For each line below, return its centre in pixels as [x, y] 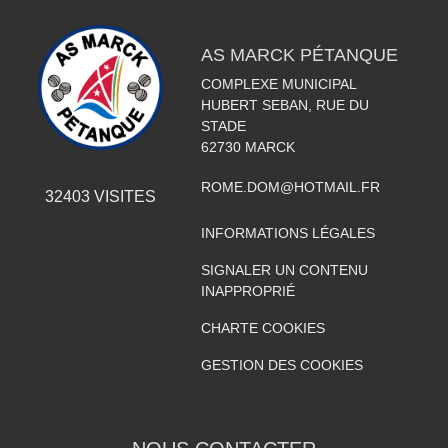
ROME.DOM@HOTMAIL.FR [290, 187]
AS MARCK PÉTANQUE [299, 55]
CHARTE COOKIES [262, 328]
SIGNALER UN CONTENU [284, 270]
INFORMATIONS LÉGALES [287, 233]
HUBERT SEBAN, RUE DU [284, 105]
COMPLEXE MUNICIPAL [278, 84]
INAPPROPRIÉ [247, 291]
